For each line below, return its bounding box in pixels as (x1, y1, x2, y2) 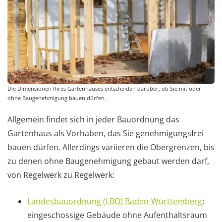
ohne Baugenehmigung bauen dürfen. (7, 94, 106, 102)
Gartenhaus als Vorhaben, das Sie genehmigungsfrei (7, 128, 204, 139)
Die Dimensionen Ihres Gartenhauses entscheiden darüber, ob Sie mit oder (7, 85, 201, 93)
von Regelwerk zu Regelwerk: (7, 169, 114, 181)
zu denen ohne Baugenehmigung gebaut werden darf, (7, 156, 209, 167)
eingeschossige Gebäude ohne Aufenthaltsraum (27, 210, 207, 221)
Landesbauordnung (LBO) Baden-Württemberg (27, 196, 202, 207)
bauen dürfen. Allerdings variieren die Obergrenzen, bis (7, 142, 215, 153)
